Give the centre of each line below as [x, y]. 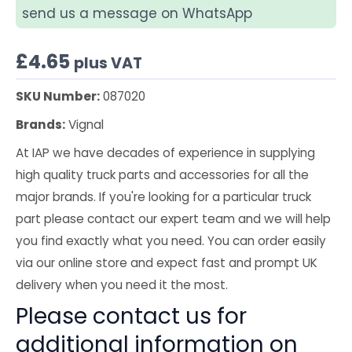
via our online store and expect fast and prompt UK [167, 262]
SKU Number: [58, 96]
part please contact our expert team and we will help [173, 218]
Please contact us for [131, 316]
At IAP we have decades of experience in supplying [165, 152]
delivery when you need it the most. [122, 284]
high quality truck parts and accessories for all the [162, 174]
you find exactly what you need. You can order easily [171, 240]
